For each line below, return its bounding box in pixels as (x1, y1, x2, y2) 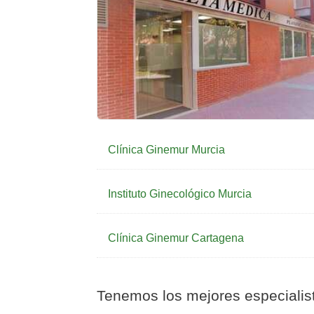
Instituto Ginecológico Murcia (108, 188, 252, 200)
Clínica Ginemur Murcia (108, 144, 225, 156)
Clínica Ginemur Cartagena (108, 232, 244, 244)
